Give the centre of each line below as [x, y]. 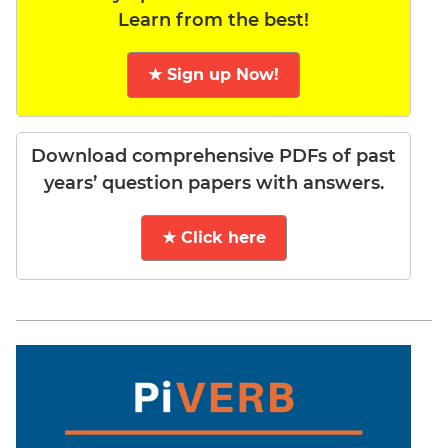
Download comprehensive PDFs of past [214, 156]
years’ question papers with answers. [213, 183]
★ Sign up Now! [214, 75]
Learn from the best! [214, 20]
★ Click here [213, 238]
